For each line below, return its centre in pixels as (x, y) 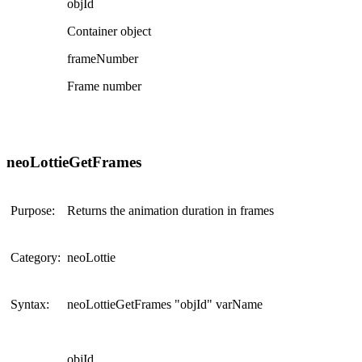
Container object (109, 32)
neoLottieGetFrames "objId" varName (165, 304)
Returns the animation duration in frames (170, 210)
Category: (36, 257)
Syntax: (30, 304)
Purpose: (33, 210)
